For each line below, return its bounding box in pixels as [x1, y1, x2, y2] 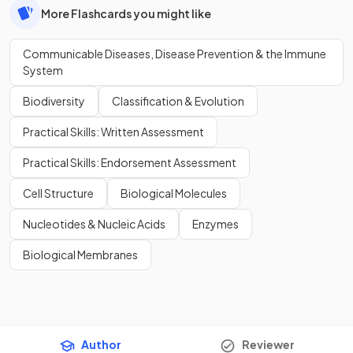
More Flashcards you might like [41, 6, 211, 20]
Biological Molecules [121, 186, 227, 200]
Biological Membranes [23, 247, 138, 262]
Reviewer [241, 337, 295, 351]
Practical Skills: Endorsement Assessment [23, 155, 236, 169]
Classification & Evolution [112, 94, 244, 108]
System [23, 63, 63, 77]
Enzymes [192, 217, 239, 231]
